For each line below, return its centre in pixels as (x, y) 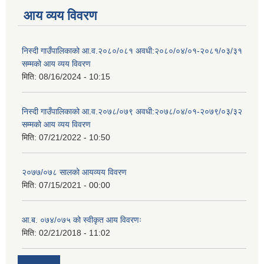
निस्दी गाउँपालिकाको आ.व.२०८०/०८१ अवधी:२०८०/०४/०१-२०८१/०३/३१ (132, 51)
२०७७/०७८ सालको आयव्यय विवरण (74, 172)
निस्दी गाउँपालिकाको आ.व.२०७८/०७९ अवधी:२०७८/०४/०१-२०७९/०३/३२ (132, 112)
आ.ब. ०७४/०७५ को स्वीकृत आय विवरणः (82, 220)
